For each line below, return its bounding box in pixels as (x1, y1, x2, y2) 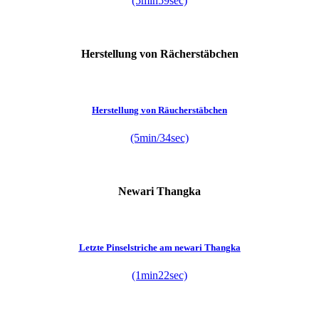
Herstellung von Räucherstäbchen (92, 104, 227, 115)
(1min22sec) (132, 268, 187, 281)
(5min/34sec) (130, 131, 189, 144)
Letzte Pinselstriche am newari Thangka (78, 241, 241, 253)
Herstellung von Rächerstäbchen (80, 48, 239, 61)
